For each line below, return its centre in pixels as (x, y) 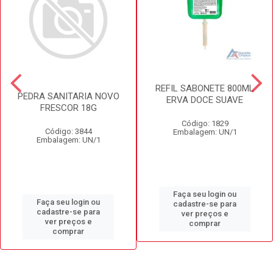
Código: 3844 (68, 131)
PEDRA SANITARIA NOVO (68, 96)
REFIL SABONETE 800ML (205, 88)
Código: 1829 (205, 123)
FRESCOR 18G (68, 108)
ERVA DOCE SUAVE (205, 100)
